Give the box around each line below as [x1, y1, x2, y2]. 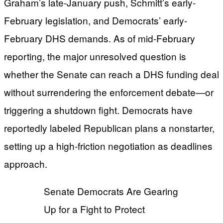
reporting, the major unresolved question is [4, 49, 186, 63]
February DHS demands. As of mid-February [4, 31, 195, 45]
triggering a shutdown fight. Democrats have [4, 103, 193, 116]
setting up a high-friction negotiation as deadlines [4, 138, 213, 152]
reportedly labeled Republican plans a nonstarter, [4, 120, 215, 134]
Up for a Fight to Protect [44, 202, 145, 216]
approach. [4, 156, 47, 170]
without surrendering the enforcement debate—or [4, 85, 214, 99]
